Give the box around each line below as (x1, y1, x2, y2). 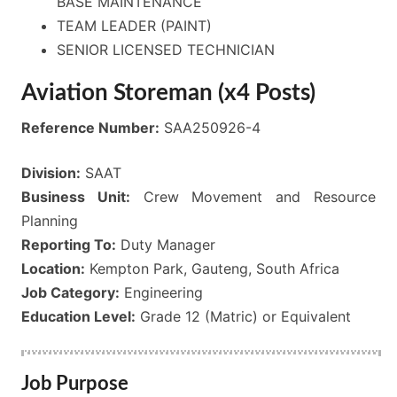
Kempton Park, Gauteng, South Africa (85, 260, 339, 278)
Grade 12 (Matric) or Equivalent (136, 307, 351, 326)
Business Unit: (21, 188, 130, 206)
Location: (21, 260, 85, 278)
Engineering (120, 284, 203, 302)
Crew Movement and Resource (129, 188, 377, 206)
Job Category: (21, 284, 120, 302)
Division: (21, 164, 81, 183)
